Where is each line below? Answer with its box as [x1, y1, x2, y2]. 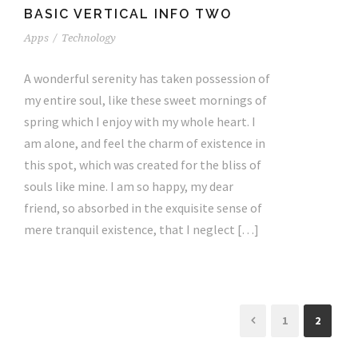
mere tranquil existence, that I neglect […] [24, 221, 259, 237]
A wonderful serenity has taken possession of [24, 70, 270, 86]
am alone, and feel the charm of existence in [24, 134, 265, 151]
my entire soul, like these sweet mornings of [24, 91, 267, 108]
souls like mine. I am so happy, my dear [24, 177, 233, 194]
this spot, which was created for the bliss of [24, 156, 261, 173]
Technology [62, 31, 116, 44]
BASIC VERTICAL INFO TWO [24, 6, 232, 22]
